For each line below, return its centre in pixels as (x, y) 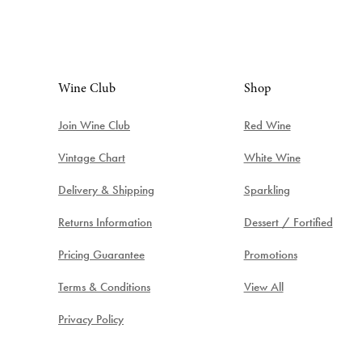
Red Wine (267, 125)
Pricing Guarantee (101, 254)
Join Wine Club (94, 125)
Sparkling (267, 189)
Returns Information (105, 222)
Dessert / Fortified (288, 222)
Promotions (270, 254)
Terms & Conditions (104, 286)
